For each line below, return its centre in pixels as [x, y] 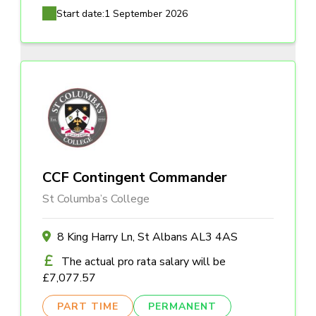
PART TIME [88, 307]
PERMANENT [182, 307]
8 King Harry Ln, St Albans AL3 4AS [147, 237]
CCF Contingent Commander [135, 178]
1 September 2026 [146, 14]
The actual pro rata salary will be [144, 262]
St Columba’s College [96, 199]
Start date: [80, 14]
